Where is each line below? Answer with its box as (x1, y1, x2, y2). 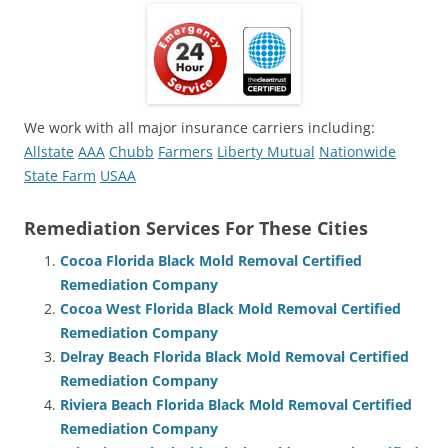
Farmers (158, 141, 213, 161)
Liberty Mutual (217, 141, 315, 161)
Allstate (24, 141, 74, 161)
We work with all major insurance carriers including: (24, 117, 375, 137)
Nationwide (319, 141, 396, 161)
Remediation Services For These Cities (24, 215, 368, 240)
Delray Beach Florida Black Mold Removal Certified (60, 346, 409, 366)
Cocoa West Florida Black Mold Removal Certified (60, 298, 401, 318)
